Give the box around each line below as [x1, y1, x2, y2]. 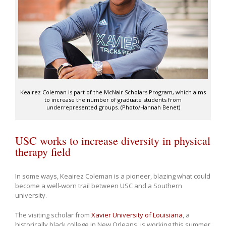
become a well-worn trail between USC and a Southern [15, 181, 182, 190]
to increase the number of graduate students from [44, 95, 182, 103]
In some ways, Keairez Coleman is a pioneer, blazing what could [15, 171, 210, 181]
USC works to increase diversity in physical [15, 133, 210, 148]
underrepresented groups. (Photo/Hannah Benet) [46, 103, 180, 111]
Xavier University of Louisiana [91, 210, 183, 219]
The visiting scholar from [15, 210, 91, 219]
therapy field [15, 144, 71, 159]
